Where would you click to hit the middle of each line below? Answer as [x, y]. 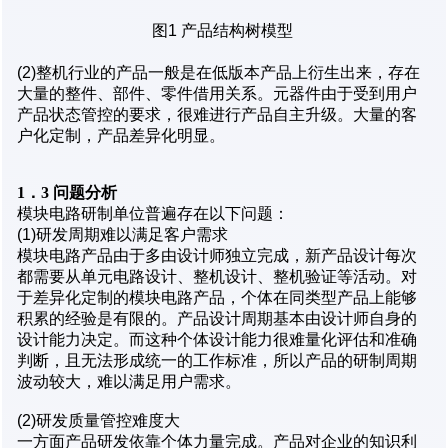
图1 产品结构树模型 [224, 30]
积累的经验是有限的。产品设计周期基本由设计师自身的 [217, 318]
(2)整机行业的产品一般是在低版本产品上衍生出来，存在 [218, 72]
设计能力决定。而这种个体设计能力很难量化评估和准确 [217, 339]
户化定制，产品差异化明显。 [121, 135]
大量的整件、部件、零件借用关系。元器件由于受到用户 [217, 93]
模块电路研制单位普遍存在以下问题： [153, 213]
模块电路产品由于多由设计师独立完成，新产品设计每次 [217, 255]
